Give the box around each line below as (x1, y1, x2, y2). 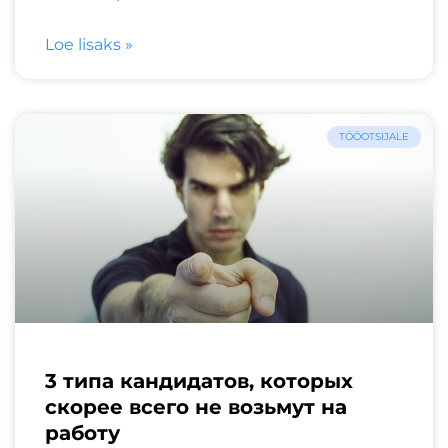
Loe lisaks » (45, 34, 133, 54)
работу (45, 420, 120, 445)
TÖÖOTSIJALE (339, 129, 409, 143)
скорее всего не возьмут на (45, 394, 347, 419)
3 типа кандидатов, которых (45, 368, 353, 393)
